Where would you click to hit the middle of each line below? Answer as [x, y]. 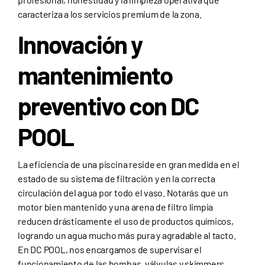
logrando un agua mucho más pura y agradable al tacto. [127, 235]
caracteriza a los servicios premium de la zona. [110, 14]
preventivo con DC [109, 106]
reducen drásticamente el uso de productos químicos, [126, 221]
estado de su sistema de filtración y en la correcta [117, 179]
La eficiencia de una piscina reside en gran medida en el [129, 164]
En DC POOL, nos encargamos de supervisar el [110, 250]
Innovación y [80, 44]
